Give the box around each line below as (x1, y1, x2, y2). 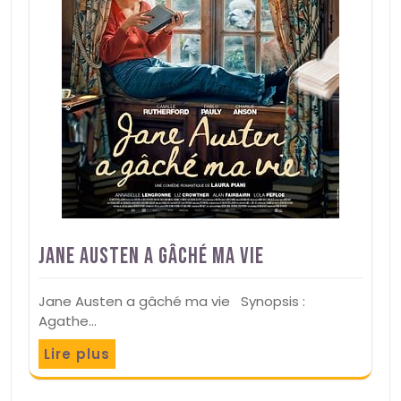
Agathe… (38, 311, 97, 331)
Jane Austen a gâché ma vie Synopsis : (38, 292, 305, 311)
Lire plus (44, 345, 110, 364)
